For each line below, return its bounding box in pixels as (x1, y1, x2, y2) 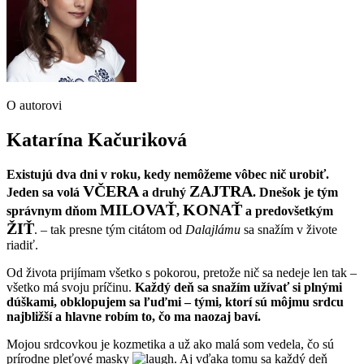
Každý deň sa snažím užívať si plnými (135, 279, 342, 294)
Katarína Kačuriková (6, 128, 187, 150)
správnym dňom (6, 203, 100, 218)
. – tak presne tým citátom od (34, 222, 185, 236)
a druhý (139, 184, 189, 199)
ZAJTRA (189, 181, 253, 200)
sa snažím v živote (240, 222, 337, 236)
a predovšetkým (242, 203, 333, 218)
